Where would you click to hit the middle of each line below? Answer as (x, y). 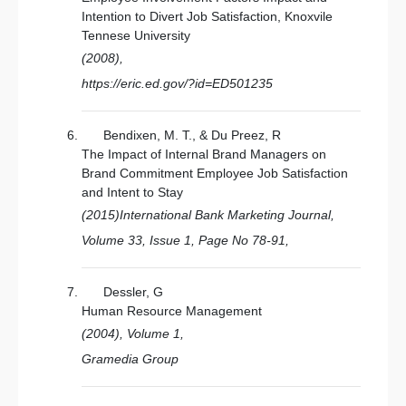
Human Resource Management (172, 311)
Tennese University (136, 35)
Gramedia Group (130, 359)
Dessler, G (133, 292)
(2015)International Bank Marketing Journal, (208, 215)
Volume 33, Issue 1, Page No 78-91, (185, 240)
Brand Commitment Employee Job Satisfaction (215, 173)
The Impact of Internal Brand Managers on (204, 154)
